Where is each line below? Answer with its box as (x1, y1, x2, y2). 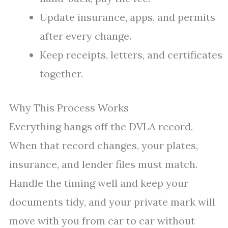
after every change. (40, 30, 131, 42)
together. (40, 67, 83, 80)
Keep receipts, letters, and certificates (40, 48, 222, 61)
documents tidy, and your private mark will (9, 195, 215, 208)
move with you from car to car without (9, 214, 195, 227)
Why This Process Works (9, 101, 129, 114)
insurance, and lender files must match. (9, 158, 197, 170)
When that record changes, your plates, (9, 139, 198, 152)
